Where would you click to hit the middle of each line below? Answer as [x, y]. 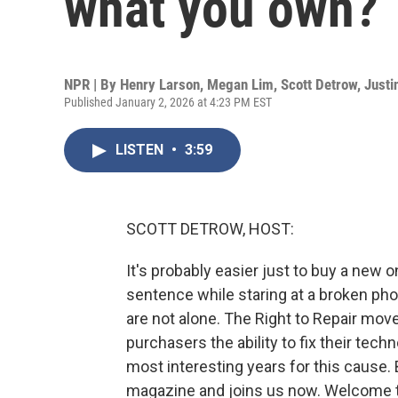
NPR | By [92, 84]
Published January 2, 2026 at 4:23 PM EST [168, 102]
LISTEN [141, 150]
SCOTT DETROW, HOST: [210, 229]
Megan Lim [240, 84]
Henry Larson [160, 84]
